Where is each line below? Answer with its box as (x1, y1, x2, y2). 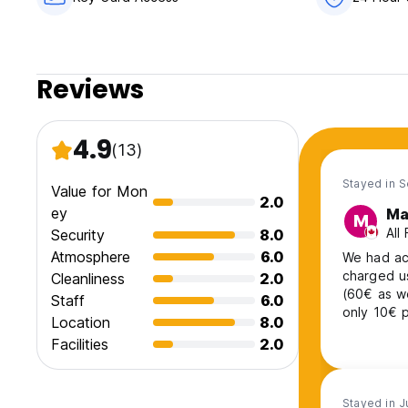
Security (51, 226, 105, 245)
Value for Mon (51, 182, 148, 201)
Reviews (36, 72, 144, 108)
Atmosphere (51, 248, 130, 267)
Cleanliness (51, 270, 125, 289)
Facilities (51, 335, 108, 354)
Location (51, 313, 110, 332)
